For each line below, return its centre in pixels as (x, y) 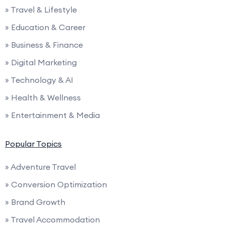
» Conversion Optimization (56, 185)
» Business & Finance (44, 45)
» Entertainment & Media (52, 115)
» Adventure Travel (40, 167)
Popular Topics (33, 144)
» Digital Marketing (41, 63)
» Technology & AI (39, 80)
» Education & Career (45, 27)
